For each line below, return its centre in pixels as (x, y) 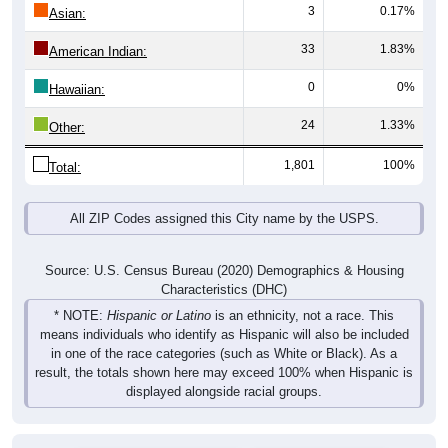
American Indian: (98, 52)
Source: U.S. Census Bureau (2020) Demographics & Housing (224, 271)
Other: (67, 128)
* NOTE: (80, 316)
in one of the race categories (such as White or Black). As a (224, 354)
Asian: (67, 14)
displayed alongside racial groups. (224, 392)
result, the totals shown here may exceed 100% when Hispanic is (224, 373)
